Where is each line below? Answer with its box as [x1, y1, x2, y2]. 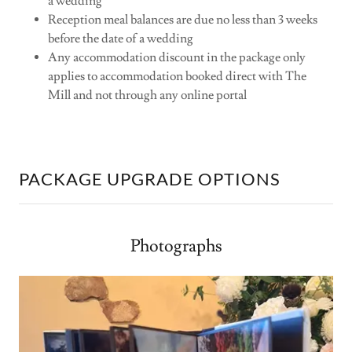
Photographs [130, 235, 222, 258]
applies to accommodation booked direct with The [47, 68, 306, 85]
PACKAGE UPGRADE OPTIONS [19, 168, 280, 190]
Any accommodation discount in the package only [47, 49, 306, 66]
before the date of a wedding [47, 31, 193, 47]
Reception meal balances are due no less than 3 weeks [47, 12, 317, 28]
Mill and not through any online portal [47, 87, 247, 104]
